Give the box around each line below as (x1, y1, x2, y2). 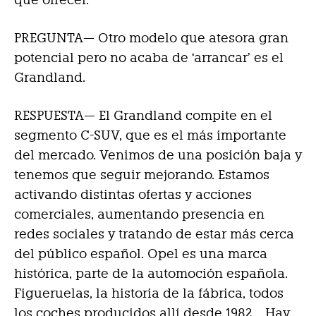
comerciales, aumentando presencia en (14, 207, 265, 222)
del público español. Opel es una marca (14, 246, 267, 262)
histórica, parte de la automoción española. (14, 266, 288, 281)
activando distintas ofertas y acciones (14, 187, 252, 202)
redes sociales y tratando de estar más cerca (14, 226, 294, 242)
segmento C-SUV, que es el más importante (14, 128, 286, 143)
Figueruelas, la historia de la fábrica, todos (14, 286, 284, 301)
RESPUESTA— (14, 108, 95, 123)
